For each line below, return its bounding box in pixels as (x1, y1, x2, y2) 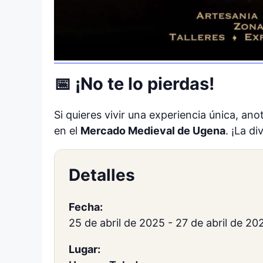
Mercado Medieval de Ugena (80, 124, 225, 137)
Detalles (69, 165, 135, 185)
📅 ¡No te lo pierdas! (54, 73, 214, 95)
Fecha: (69, 201, 103, 213)
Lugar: (69, 243, 100, 255)
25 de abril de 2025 (69, 217, 165, 229)
